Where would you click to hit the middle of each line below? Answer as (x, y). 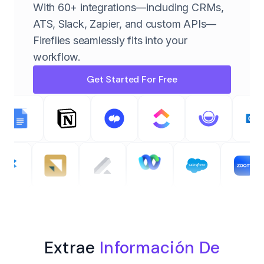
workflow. (57, 57)
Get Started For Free (132, 79)
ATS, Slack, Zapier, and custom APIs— (125, 24)
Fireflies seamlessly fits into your (110, 40)
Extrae (72, 247)
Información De (160, 247)
